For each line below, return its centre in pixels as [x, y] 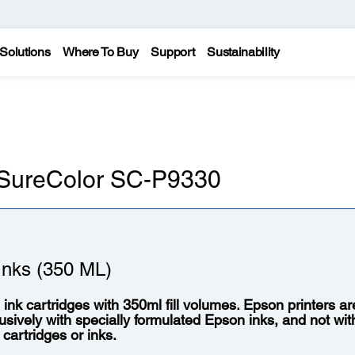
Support [173, 52]
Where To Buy [101, 52]
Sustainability [243, 52]
